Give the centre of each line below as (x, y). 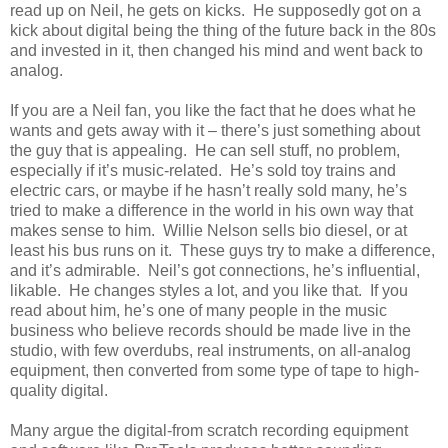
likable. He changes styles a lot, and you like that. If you (209, 290)
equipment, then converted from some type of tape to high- (214, 370)
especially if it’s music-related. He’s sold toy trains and (203, 170)
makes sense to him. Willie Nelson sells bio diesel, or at (208, 230)
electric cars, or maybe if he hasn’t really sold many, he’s (208, 190)
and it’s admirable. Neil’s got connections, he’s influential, (215, 270)
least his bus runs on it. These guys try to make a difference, (222, 250)
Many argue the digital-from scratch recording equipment (209, 430)
